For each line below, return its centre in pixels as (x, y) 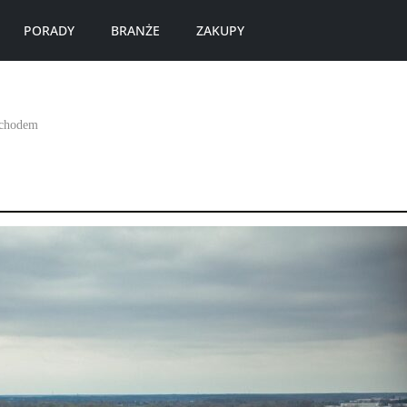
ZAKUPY (220, 30)
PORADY (49, 30)
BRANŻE (135, 30)
